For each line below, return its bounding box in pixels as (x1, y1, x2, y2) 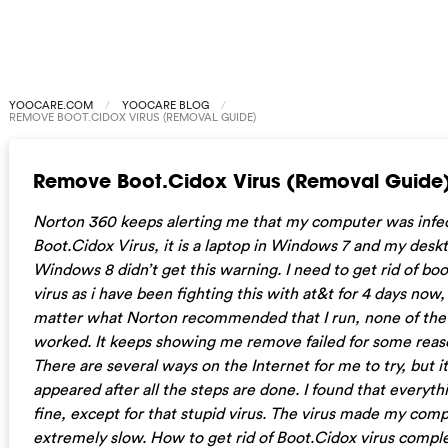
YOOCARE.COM (8, 97, 93, 113)
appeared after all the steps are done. (32, 378, 299, 399)
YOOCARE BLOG (121, 97, 209, 113)
